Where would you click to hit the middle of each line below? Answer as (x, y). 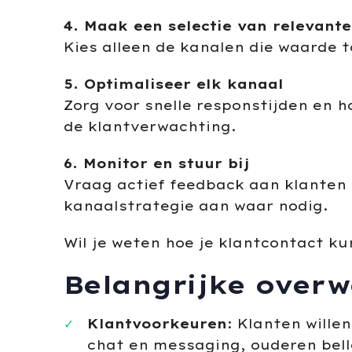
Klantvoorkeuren (157, 324)
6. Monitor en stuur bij (156, 163)
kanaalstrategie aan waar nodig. (196, 206)
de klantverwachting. (150, 126)
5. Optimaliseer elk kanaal (173, 84)
